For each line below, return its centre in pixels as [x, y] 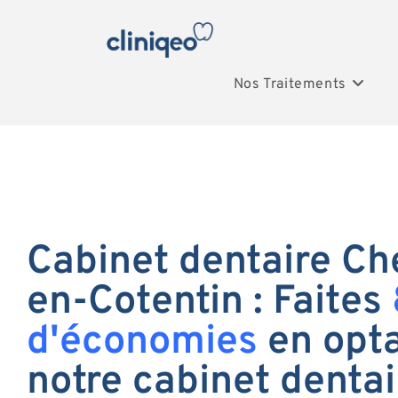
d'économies [142, 342]
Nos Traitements [290, 84]
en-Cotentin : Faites [209, 302]
